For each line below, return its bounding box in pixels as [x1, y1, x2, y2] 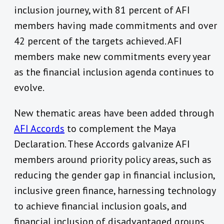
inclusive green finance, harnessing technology [14, 184, 215, 197]
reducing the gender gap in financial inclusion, [14, 168, 214, 182]
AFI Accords [14, 122, 64, 135]
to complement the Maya [64, 122, 176, 135]
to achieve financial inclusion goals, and [14, 199, 187, 213]
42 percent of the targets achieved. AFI [14, 34, 182, 48]
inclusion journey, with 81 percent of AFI [14, 3, 190, 17]
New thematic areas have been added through [14, 106, 214, 120]
